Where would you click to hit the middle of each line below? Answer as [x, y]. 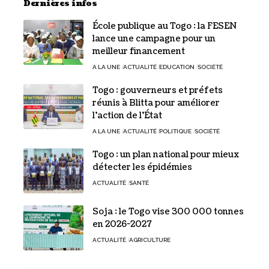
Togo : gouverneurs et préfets [158, 90]
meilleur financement [139, 51]
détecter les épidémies [142, 167]
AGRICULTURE [150, 240]
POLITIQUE [175, 131]
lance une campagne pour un [154, 38]
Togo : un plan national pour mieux [166, 154]
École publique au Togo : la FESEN [165, 26]
